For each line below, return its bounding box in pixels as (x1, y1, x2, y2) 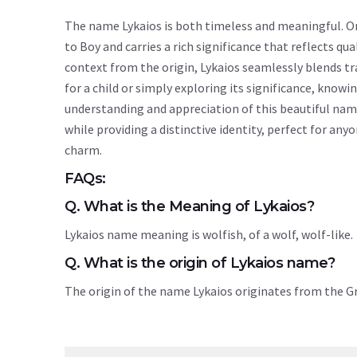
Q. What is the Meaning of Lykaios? (65, 198, 314, 215)
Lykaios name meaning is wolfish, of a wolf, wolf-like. (65, 226, 353, 242)
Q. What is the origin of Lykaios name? (65, 254, 335, 272)
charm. (65, 142, 102, 158)
